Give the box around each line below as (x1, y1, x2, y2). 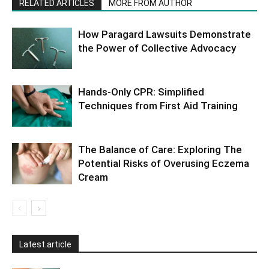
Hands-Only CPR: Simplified (78, 85, 204, 98)
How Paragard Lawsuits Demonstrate (78, 28, 251, 40)
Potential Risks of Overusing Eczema (78, 157, 249, 169)
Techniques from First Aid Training (78, 99, 238, 112)
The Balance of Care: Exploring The (78, 143, 242, 156)
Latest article (19, 239, 71, 249)
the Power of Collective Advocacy (78, 41, 236, 54)
